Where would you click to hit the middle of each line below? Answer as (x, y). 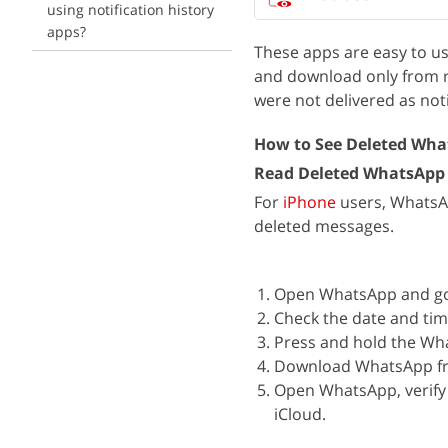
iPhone (309, 202)
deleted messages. (324, 226)
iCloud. (300, 414)
